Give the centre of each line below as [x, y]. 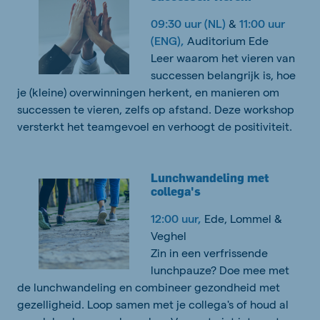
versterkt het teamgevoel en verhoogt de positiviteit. [156, 126]
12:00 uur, [177, 219]
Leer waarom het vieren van [223, 58]
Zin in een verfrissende [209, 253]
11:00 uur [262, 24]
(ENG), [169, 41]
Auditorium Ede [228, 41]
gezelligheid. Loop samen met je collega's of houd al [153, 304]
